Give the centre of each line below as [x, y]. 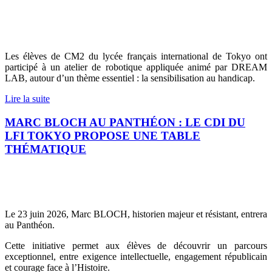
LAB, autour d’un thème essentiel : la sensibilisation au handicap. [130, 78]
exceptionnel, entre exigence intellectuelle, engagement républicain [136, 256]
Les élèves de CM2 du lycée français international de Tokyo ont [136, 56]
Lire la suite [27, 99]
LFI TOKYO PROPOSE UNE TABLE [103, 135]
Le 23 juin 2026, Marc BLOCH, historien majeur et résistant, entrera [136, 214]
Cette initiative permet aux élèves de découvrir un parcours [136, 245]
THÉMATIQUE [46, 149]
